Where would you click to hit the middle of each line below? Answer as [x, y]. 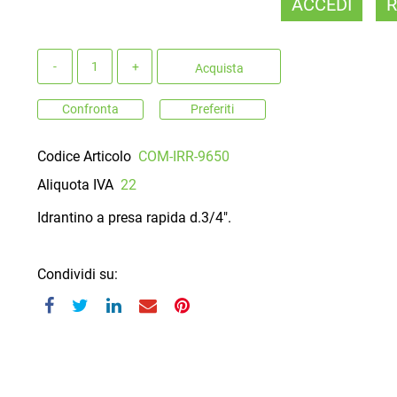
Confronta [91, 109]
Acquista [219, 68]
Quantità [64, 58]
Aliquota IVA [76, 184]
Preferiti [213, 109]
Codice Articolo [85, 156]
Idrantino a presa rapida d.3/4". [135, 217]
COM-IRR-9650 [183, 156]
